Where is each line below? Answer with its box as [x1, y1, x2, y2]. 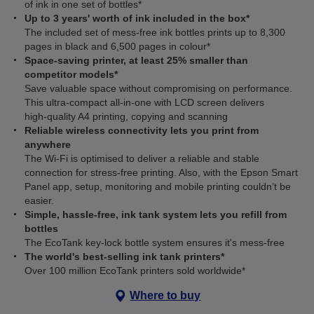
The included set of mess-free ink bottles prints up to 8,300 [25, 27, 285, 38]
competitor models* [25, 69, 118, 80]
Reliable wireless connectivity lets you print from [25, 125, 259, 136]
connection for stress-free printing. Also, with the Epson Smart [25, 167, 298, 178]
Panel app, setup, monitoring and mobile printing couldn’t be [25, 181, 291, 192]
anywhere [25, 139, 71, 150]
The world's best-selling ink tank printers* [25, 251, 224, 262]
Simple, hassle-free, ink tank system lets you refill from [25, 209, 287, 220]
